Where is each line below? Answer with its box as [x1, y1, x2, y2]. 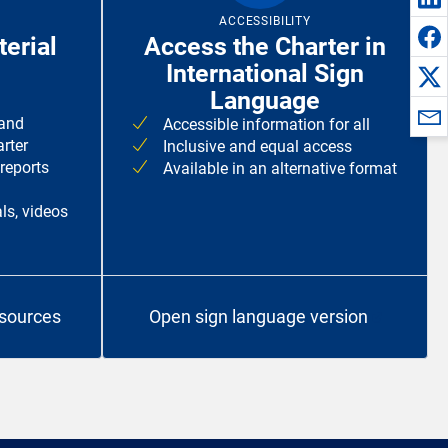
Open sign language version [148, 306, 368, 328]
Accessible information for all [163, 115, 370, 135]
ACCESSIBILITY [219, 14, 311, 29]
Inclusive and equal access [163, 137, 352, 157]
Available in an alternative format [163, 159, 397, 179]
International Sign [166, 59, 364, 89]
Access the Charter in [144, 32, 386, 62]
